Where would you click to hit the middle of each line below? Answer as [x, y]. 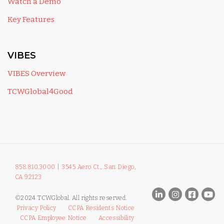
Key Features [31, 19]
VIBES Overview [36, 73]
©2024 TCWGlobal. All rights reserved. [75, 198]
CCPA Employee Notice [53, 218]
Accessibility [116, 218]
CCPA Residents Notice [101, 208]
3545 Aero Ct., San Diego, [99, 167]
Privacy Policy [36, 208]
